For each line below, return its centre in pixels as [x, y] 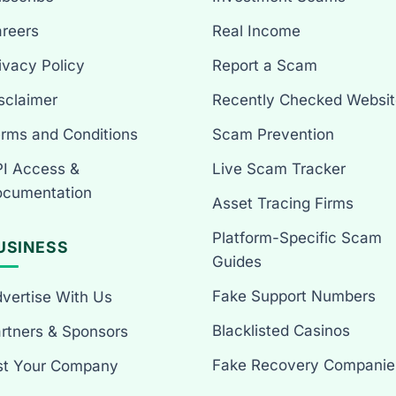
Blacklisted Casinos [281, 331]
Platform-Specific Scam [297, 238]
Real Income [256, 31]
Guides [236, 262]
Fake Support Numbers [293, 297]
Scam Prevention [273, 135]
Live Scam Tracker [278, 169]
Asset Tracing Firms [282, 204]
